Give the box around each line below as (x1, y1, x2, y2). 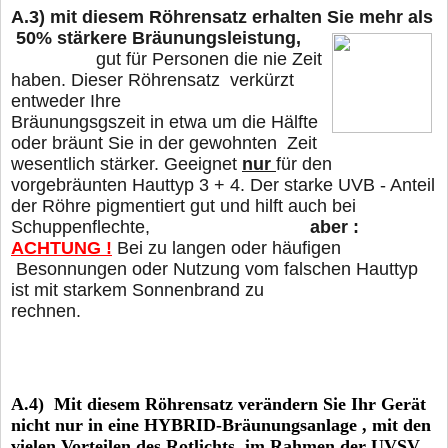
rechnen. (11, 301, 86, 322)
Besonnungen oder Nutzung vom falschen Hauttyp (11, 259, 423, 280)
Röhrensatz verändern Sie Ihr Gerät (145, 393, 426, 414)
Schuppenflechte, (11, 217, 310, 238)
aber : (310, 217, 359, 238)
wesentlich (11, 154, 100, 175)
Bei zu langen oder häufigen (112, 238, 341, 259)
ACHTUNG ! (11, 238, 112, 259)
